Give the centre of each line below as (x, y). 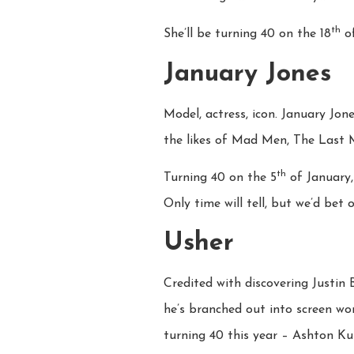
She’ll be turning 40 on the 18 (247, 34)
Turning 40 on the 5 (220, 178)
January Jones (247, 74)
